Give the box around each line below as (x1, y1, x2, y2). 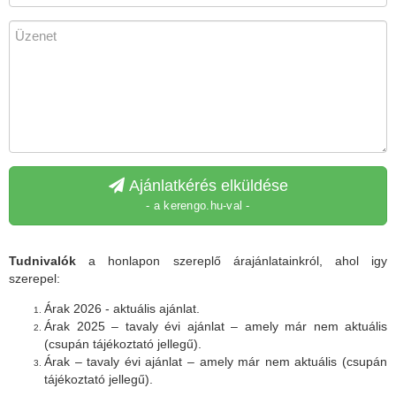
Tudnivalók (9, 254, 76, 269)
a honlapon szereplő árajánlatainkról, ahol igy (76, 254, 387, 269)
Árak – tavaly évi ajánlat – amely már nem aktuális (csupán (44, 354, 387, 369)
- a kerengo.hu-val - (146, 199, 250, 213)
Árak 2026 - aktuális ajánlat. (44, 301, 200, 316)
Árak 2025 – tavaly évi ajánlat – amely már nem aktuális (44, 319, 387, 334)
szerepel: (9, 271, 60, 286)
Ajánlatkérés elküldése (124, 177, 288, 195)
